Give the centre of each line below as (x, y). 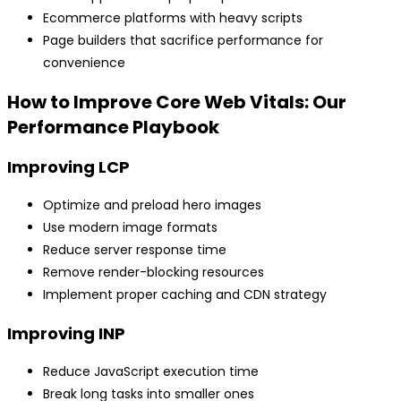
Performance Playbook (113, 127)
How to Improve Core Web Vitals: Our (177, 102)
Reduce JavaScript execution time (151, 371)
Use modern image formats (130, 227)
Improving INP (66, 333)
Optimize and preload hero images (152, 205)
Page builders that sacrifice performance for (183, 41)
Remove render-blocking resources (154, 272)
